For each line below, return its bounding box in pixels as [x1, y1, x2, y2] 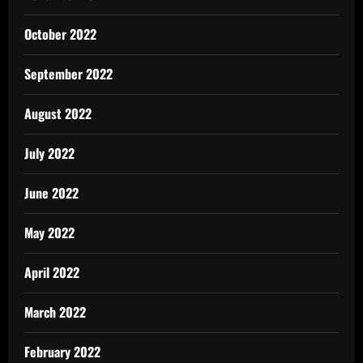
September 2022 [24, 63, 113, 83]
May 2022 [24, 222, 75, 242]
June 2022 [24, 182, 79, 203]
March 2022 [24, 301, 86, 322]
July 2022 [24, 143, 75, 163]
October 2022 [24, 23, 96, 44]
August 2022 [24, 103, 92, 123]
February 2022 [24, 341, 100, 361]
